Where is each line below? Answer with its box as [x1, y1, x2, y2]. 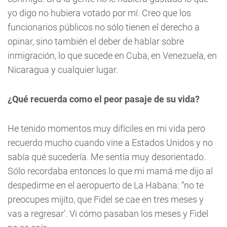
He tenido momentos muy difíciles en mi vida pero [8, 123, 205, 134]
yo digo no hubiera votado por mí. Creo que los [8, 7, 191, 18]
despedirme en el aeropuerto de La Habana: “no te [8, 179, 204, 191]
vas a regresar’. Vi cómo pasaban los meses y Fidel [8, 208, 208, 219]
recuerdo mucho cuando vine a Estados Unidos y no [8, 137, 213, 148]
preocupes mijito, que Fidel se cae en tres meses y [8, 194, 204, 205]
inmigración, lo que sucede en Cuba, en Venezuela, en [8, 50, 217, 61]
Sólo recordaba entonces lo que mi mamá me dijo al [8, 165, 213, 176]
